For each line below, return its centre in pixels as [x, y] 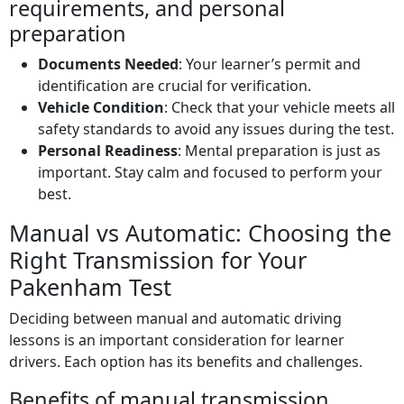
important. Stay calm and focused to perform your [210, 173]
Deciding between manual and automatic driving [175, 319]
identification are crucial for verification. [174, 86]
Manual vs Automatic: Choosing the [200, 233]
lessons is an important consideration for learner [177, 340]
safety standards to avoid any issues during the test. [216, 129]
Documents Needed [108, 64]
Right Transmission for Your [158, 260]
